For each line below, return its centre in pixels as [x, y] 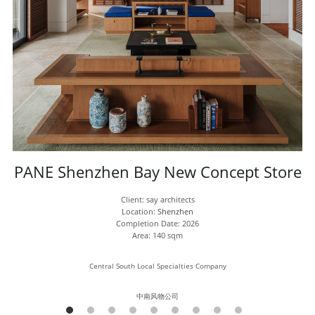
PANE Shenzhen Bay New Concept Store [157, 172]
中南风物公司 [158, 296]
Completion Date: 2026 [158, 223]
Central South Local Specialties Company [157, 265]
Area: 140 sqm [158, 235]
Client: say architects [157, 199]
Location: [140, 211]
